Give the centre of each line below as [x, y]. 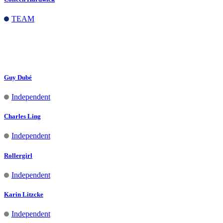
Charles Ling [22, 116]
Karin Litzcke [24, 194]
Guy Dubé [18, 77]
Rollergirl [18, 155]
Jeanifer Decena [27, 38]
